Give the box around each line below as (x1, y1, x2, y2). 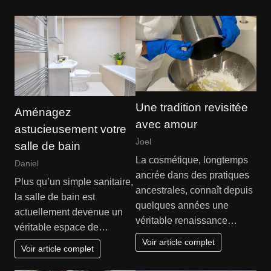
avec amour (135, 117, 197, 131)
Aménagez (14, 105, 71, 119)
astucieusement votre (14, 122, 126, 135)
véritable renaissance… (135, 215, 237, 226)
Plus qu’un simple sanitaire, (14, 177, 133, 188)
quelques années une (135, 200, 229, 211)
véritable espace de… (14, 222, 108, 233)
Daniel (14, 158, 39, 168)
